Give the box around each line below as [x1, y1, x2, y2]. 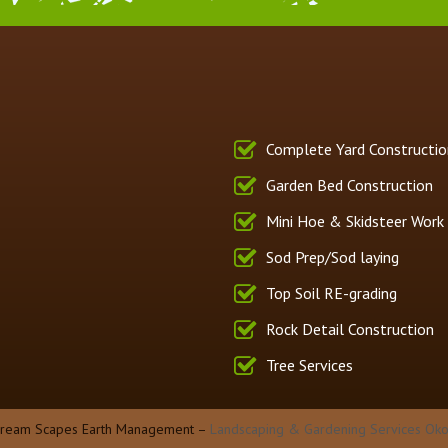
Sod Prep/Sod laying [265, 246, 399, 267]
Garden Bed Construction [265, 174, 433, 195]
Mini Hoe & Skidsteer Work [265, 210, 444, 231]
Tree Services [265, 354, 353, 375]
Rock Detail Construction [265, 318, 434, 339]
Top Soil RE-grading [265, 282, 397, 303]
